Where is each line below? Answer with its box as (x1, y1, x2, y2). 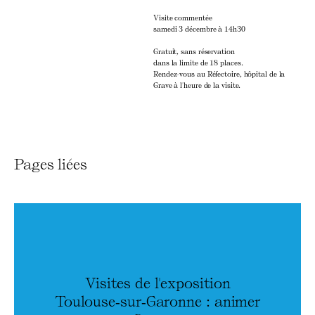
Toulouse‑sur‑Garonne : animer (54, 289, 261, 311)
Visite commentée (153, 12, 212, 23)
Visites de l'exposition (84, 271, 231, 292)
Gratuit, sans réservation (153, 46, 235, 57)
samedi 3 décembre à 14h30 (153, 23, 245, 34)
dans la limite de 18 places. (153, 57, 243, 68)
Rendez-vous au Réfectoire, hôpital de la (153, 68, 285, 79)
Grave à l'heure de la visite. (153, 79, 241, 91)
